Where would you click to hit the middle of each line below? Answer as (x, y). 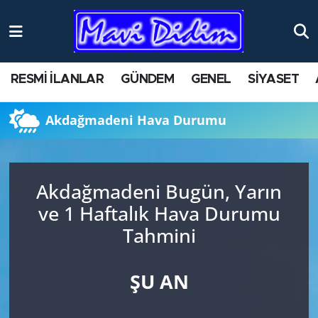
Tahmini (159, 235)
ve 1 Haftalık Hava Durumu (159, 213)
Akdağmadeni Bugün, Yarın (159, 191)
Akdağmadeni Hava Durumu (136, 120)
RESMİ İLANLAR (57, 80)
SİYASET (273, 80)
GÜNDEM (147, 80)
